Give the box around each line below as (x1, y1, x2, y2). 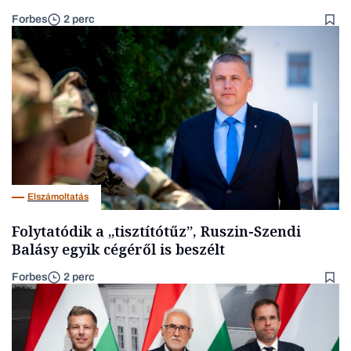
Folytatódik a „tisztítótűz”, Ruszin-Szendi (12, 221, 301, 241)
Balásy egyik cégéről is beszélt (12, 239, 225, 259)
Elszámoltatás (27, 191, 89, 203)
